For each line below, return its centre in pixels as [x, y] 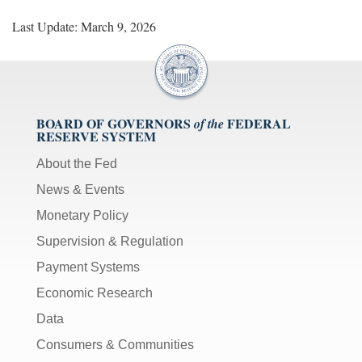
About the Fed [77, 163]
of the [209, 123]
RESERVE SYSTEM [96, 136]
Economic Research [95, 293]
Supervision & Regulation [110, 241]
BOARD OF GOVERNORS [114, 123]
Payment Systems [88, 267]
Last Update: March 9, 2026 [84, 26]
